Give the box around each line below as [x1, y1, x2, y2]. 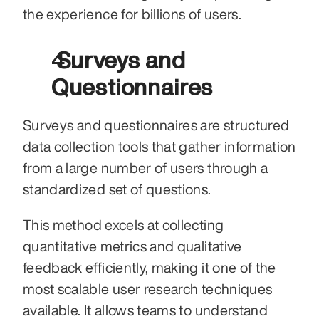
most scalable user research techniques [23, 281, 273, 296]
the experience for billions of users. [23, 6, 241, 21]
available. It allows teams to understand [23, 302, 268, 318]
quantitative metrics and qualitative [23, 238, 242, 253]
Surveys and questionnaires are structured [23, 117, 290, 132]
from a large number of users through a [23, 159, 268, 175]
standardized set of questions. [23, 181, 211, 197]
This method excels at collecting [23, 216, 224, 232]
